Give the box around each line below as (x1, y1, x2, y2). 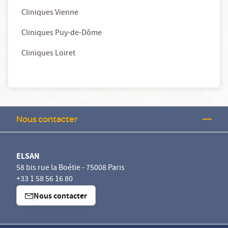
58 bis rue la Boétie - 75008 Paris (16, 162, 125, 175)
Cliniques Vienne (21, 7, 78, 20)
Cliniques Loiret (21, 48, 75, 61)
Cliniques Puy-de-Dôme (21, 27, 102, 40)
